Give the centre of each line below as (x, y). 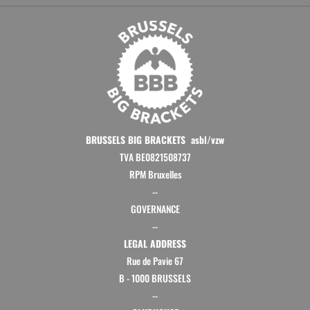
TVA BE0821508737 (155, 157)
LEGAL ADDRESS (155, 243)
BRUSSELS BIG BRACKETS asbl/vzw (155, 139)
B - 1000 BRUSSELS (155, 278)
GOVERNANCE (155, 209)
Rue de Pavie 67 (155, 261)
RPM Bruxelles (155, 174)
